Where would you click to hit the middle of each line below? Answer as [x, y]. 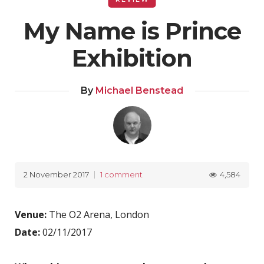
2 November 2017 [56, 175]
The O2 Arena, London [98, 214]
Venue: [31, 214]
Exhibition [132, 58]
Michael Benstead [138, 90]
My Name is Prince [132, 31]
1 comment [121, 175]
